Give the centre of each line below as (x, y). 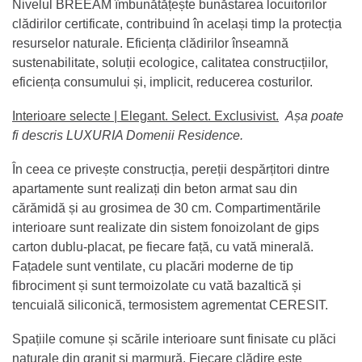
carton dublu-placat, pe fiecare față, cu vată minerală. (163, 246)
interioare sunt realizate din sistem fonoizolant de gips (166, 227)
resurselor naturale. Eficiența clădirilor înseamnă (150, 43)
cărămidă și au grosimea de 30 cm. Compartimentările (166, 208)
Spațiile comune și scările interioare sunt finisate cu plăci (174, 339)
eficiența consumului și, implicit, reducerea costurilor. (162, 82)
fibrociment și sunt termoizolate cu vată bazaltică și (157, 285)
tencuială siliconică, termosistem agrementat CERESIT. (172, 305)
